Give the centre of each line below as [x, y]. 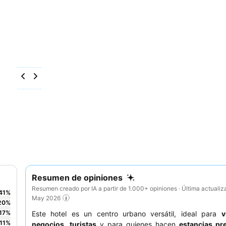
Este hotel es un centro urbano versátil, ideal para [127, 214]
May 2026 [46, 198]
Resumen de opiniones [77, 178]
